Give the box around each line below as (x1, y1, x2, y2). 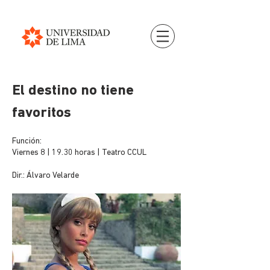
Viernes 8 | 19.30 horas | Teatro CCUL (12, 148, 146, 157)
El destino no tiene (12, 84, 134, 98)
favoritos (12, 106, 71, 121)
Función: (12, 137, 42, 146)
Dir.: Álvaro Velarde (12, 171, 79, 180)
